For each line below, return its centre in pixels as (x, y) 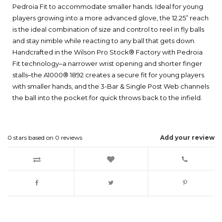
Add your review (187, 138)
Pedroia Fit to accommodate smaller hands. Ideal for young (108, 7)
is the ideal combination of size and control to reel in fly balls (108, 29)
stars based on (33, 138)
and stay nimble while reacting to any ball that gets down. (104, 41)
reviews (71, 138)
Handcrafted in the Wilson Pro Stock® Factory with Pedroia (108, 52)
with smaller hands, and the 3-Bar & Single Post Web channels (111, 86)
